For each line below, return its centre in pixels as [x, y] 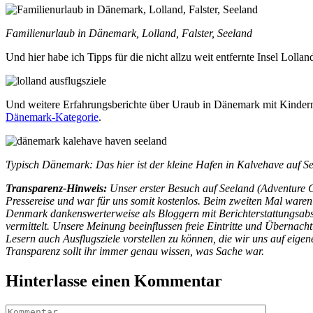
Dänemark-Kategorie [52, 117]
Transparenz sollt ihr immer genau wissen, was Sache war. [135, 251]
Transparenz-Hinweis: [56, 188]
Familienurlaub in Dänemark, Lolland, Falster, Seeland [129, 33]
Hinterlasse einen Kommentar [114, 281]
